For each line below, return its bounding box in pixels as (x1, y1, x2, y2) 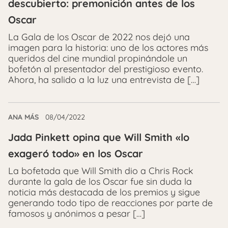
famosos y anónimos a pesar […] (8, 207, 145, 219)
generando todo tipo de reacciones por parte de (8, 196, 213, 209)
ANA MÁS (8, 112, 39, 122)
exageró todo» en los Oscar (8, 147, 143, 160)
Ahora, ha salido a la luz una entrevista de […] (8, 73, 199, 85)
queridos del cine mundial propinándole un (8, 52, 187, 64)
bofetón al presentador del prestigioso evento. (8, 63, 203, 75)
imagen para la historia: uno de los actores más (8, 41, 208, 53)
